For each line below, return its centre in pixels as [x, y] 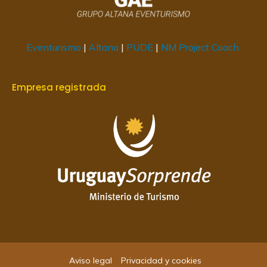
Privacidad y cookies [161, 260]
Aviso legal [90, 260]
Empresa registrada [59, 87]
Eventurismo [53, 47]
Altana [103, 47]
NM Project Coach [201, 47]
